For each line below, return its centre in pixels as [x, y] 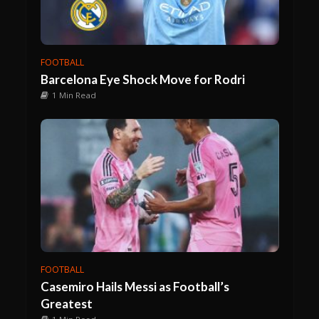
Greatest [66, 304]
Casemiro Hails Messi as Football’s [135, 287]
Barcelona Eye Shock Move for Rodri [142, 79]
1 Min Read [74, 95]
